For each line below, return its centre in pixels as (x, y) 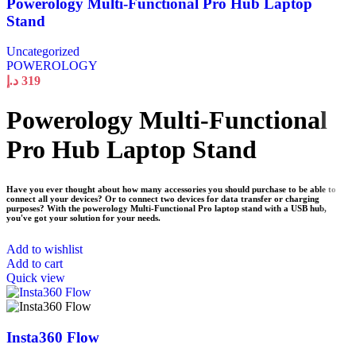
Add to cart (35, 263)
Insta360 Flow (53, 337)
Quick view (36, 277)
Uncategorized (43, 52)
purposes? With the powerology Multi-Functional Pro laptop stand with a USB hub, (166, 208)
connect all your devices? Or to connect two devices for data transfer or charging (163, 198)
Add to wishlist (44, 249)
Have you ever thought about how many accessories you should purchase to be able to (171, 189)
